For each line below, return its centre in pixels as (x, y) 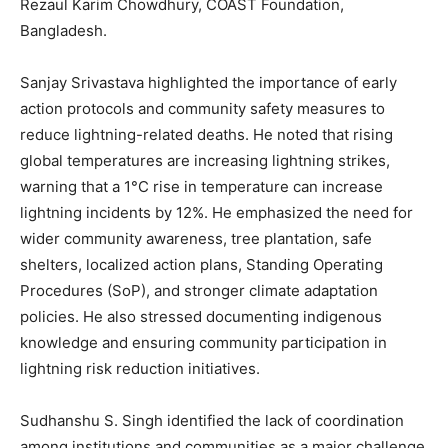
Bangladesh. (63, 31)
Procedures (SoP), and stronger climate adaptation (199, 291)
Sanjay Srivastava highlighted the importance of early (208, 83)
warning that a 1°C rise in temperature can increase (201, 187)
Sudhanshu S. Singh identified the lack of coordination (212, 421)
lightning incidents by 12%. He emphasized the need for (216, 213)
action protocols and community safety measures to (202, 109)
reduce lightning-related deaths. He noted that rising (206, 135)
